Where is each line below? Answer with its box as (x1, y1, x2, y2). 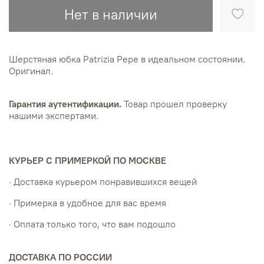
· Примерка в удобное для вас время (9, 196, 166, 209)
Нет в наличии (64, 5, 157, 24)
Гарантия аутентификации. (9, 97, 121, 110)
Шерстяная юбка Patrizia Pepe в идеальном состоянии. (9, 52, 245, 65)
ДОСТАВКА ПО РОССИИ (9, 250, 112, 263)
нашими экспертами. (9, 109, 98, 121)
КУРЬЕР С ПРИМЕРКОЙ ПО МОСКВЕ (9, 154, 166, 166)
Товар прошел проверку (121, 97, 227, 110)
